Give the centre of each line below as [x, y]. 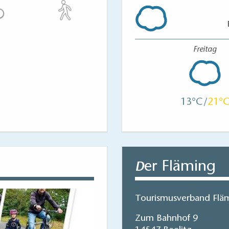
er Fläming [180, 167]
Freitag [205, 50]
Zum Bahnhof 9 [166, 219]
